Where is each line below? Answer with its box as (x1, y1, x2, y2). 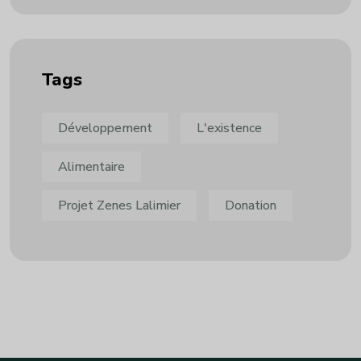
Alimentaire (58, 158, 125, 176)
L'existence (197, 119, 262, 138)
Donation (225, 197, 276, 215)
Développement (58, 119, 152, 138)
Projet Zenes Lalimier (58, 197, 180, 215)
